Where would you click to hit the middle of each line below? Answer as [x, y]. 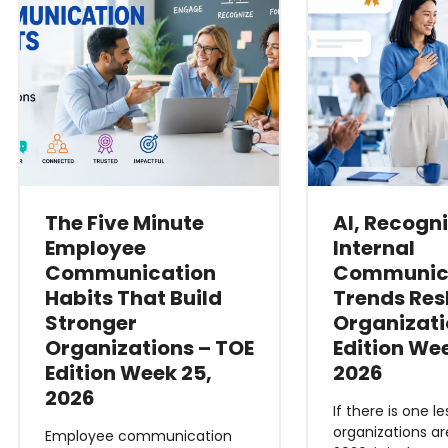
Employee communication [138, 436]
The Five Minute [124, 223]
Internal [374, 248]
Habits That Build [133, 298]
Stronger [90, 323]
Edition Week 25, [128, 373]
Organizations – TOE [149, 348]
